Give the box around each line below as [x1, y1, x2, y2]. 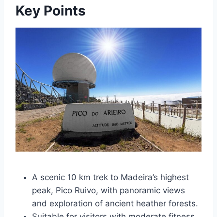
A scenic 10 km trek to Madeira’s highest [32, 172, 189, 183]
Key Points [15, 2, 86, 19]
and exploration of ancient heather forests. [32, 199, 198, 209]
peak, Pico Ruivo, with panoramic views [32, 186, 185, 196]
